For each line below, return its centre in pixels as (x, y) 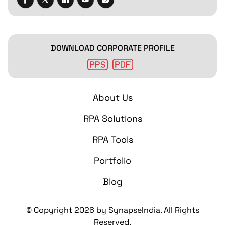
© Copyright (50, 210)
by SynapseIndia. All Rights (147, 210)
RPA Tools (113, 140)
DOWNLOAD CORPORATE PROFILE (113, 48)
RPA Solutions (113, 119)
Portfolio (113, 160)
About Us (113, 97)
